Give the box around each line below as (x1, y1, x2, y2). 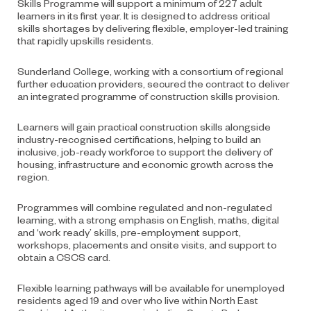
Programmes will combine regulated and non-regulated (17, 200, 272, 213)
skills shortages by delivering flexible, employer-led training (17, 21, 289, 34)
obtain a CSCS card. (17, 250, 110, 263)
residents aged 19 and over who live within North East (17, 293, 258, 306)
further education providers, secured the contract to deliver (17, 76, 289, 90)
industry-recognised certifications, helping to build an (17, 132, 261, 145)
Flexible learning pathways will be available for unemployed (17, 280, 285, 294)
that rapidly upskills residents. (17, 33, 153, 47)
